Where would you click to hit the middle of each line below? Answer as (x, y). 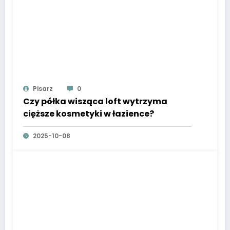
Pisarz (43, 89)
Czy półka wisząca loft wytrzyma (95, 102)
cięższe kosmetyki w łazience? (89, 114)
